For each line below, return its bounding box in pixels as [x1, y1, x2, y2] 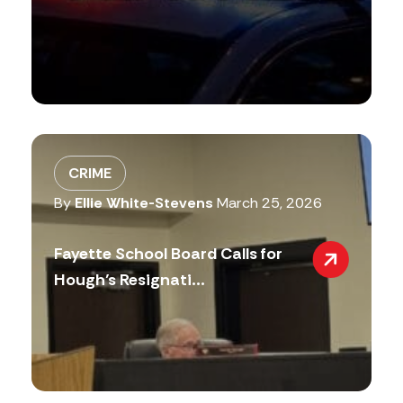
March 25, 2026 [216, 193, 322, 213]
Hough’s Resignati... [53, 269, 205, 291]
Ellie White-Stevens [74, 193, 213, 213]
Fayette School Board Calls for [53, 243, 282, 265]
